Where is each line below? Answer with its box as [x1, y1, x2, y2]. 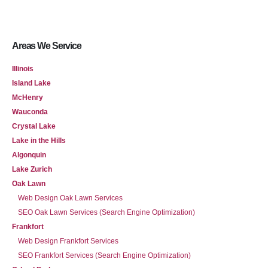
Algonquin [12, 151, 46, 159]
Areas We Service [12, 40, 81, 51]
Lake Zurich [12, 165, 52, 173]
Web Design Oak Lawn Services [18, 194, 123, 202]
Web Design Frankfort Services [18, 237, 118, 245]
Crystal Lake [12, 122, 56, 130]
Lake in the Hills [12, 136, 66, 145]
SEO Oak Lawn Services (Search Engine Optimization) [18, 208, 195, 217]
